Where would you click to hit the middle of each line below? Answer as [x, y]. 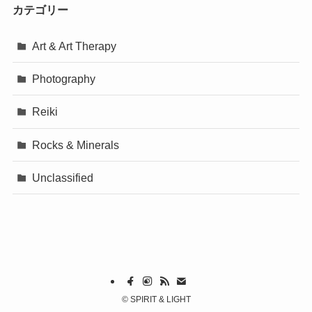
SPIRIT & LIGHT [159, 299]
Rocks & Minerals [76, 145]
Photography [64, 79]
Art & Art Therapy [75, 46]
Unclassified [63, 177]
